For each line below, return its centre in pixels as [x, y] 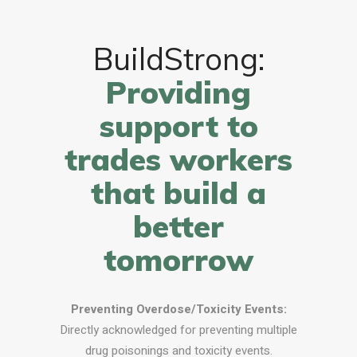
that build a [178, 193]
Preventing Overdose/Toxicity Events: [178, 310]
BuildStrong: [178, 59]
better [178, 227]
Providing [178, 93]
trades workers [178, 160]
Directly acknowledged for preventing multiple [178, 330]
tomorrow [178, 260]
